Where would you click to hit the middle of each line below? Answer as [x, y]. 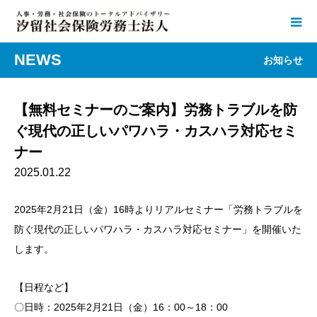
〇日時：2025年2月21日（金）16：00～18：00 [121, 307]
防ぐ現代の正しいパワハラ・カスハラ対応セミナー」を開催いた [158, 229]
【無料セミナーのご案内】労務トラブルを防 [156, 110]
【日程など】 [44, 287]
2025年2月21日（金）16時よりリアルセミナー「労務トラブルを [158, 209]
